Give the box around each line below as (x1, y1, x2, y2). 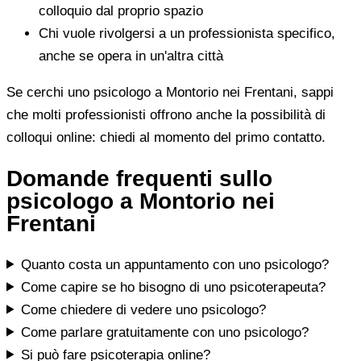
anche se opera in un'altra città (39, 48, 223, 64)
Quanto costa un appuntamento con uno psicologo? (21, 256, 330, 272)
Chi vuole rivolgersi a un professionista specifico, (39, 25, 335, 41)
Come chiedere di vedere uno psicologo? (21, 301, 267, 317)
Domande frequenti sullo (6, 165, 272, 191)
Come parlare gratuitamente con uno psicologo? (21, 324, 309, 340)
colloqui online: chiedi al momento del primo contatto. (6, 129, 326, 145)
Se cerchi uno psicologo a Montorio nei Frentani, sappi (6, 84, 334, 100)
